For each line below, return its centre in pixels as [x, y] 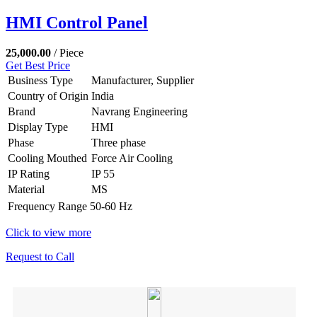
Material [26, 189]
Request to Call [40, 256]
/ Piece [69, 52]
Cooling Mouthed [47, 158]
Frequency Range [47, 206]
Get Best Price [38, 65]
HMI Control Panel [77, 22]
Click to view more [48, 232]
